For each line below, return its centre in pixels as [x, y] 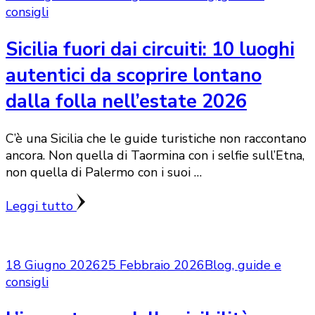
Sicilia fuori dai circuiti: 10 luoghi [150, 49]
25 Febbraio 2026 [153, 265]
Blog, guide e [243, 265]
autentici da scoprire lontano [134, 75]
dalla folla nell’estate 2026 [126, 101]
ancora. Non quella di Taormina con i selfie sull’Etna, [155, 156]
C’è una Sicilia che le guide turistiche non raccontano [156, 139]
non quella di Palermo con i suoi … [104, 173]
